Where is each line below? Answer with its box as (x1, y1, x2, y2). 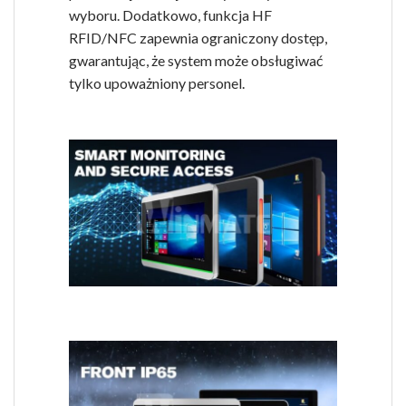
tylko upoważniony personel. (69, 73, 245, 92)
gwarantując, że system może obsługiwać (69, 51, 323, 69)
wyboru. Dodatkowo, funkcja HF (69, 5, 272, 24)
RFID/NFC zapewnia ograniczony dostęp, (69, 28, 327, 46)
